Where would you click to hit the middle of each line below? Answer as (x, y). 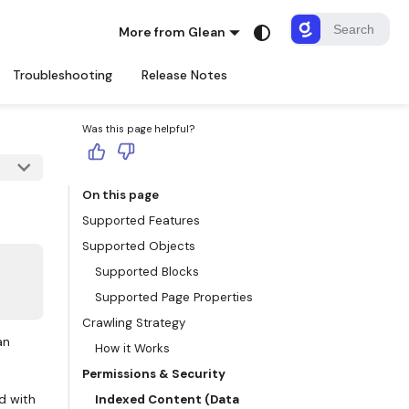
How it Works (132, 349)
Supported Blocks (147, 272)
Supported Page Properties (174, 298)
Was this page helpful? (139, 129)
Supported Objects (139, 246)
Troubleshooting (63, 75)
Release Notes (184, 75)
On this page (121, 195)
